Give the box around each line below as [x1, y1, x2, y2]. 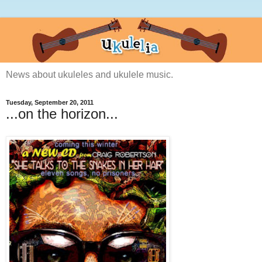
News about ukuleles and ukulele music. [6, 70, 173, 80]
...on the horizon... [6, 106, 118, 122]
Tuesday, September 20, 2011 [6, 99, 94, 106]
